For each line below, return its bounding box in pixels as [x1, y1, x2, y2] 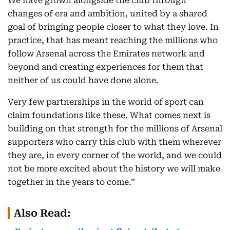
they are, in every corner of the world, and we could [8, 150, 222, 160]
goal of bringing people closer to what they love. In [8, 22, 219, 32]
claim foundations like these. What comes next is [8, 110, 210, 120]
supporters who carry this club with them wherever [8, 137, 221, 147]
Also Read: [14, 207, 71, 219]
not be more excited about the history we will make [8, 164, 220, 174]
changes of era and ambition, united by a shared [8, 9, 207, 18]
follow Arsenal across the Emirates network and [8, 49, 205, 59]
